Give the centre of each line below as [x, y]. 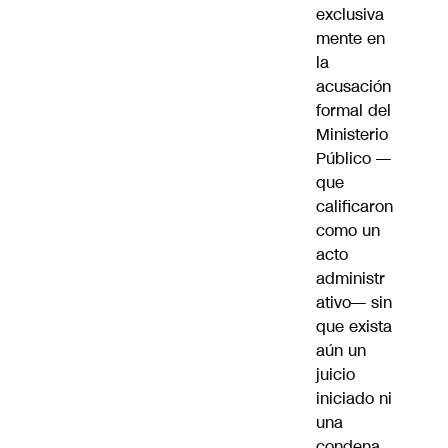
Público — [353, 159]
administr [350, 279]
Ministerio [352, 135]
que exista [354, 327]
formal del [353, 111]
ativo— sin [354, 303]
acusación [353, 87]
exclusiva [350, 15]
